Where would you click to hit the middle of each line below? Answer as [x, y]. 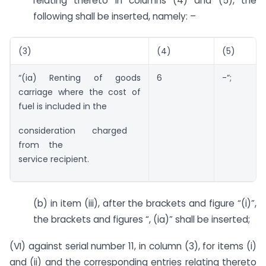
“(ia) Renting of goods [80, 78]
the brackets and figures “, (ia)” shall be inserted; [142, 220]
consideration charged [80, 130]
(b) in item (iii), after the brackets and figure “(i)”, [145, 204]
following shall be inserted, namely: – [115, 16]
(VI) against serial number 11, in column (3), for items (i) [133, 246]
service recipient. [54, 159]
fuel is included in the [63, 107]
